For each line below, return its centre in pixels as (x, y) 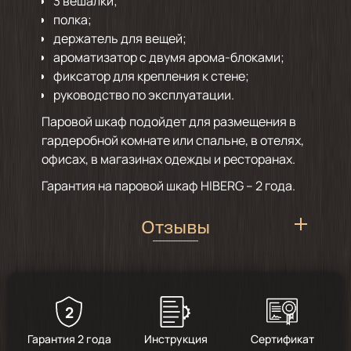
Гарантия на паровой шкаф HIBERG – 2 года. (168, 185)
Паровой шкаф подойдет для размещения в (168, 121)
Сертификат (282, 338)
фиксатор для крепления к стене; (151, 76)
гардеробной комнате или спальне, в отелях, (172, 140)
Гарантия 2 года (69, 338)
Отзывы (175, 229)
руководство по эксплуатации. (143, 94)
